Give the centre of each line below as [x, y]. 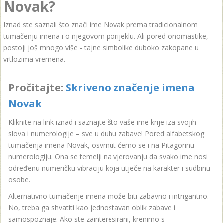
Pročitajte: [37, 87]
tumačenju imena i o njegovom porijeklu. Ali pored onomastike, [106, 36]
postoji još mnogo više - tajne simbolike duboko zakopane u [101, 48]
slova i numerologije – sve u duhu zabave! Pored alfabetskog [106, 134]
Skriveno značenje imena [130, 87]
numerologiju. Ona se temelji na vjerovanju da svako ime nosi [108, 157]
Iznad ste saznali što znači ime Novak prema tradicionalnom [101, 25]
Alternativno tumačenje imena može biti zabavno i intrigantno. [109, 196]
